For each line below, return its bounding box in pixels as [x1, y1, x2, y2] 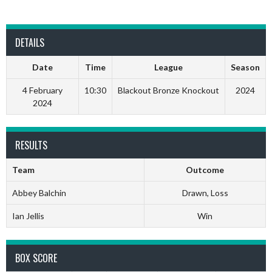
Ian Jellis [12, 211, 44, 221]
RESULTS [15, 138, 47, 152]
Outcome [186, 165, 224, 175]
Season [231, 62, 260, 72]
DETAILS [15, 35, 44, 50]
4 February [22, 85, 63, 95]
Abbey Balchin [12, 188, 66, 198]
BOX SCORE [15, 251, 57, 265]
